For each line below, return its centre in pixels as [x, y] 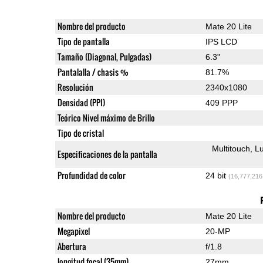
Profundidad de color [91, 175]
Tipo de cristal [80, 133]
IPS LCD [221, 41]
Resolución [75, 87]
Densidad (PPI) [81, 102]
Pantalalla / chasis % [93, 72]
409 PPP [221, 102]
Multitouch [231, 148]
